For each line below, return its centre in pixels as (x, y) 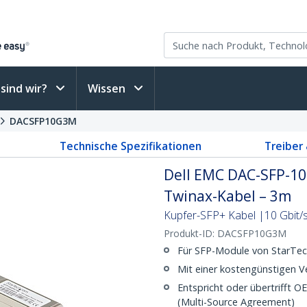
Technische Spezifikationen (131, 146)
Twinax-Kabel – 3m (228, 196)
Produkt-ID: (191, 233)
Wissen (108, 88)
